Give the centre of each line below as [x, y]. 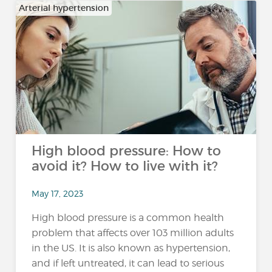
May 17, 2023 [58, 193]
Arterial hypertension [64, 8]
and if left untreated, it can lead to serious [128, 263]
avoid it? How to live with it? [125, 166]
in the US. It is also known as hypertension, [131, 248]
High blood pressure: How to [127, 151]
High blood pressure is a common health [128, 217]
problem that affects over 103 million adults [133, 233]
